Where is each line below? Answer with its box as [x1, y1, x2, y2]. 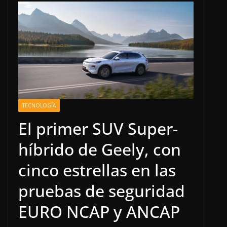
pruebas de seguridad [18, 180, 185, 202]
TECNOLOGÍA [22, 102, 56, 109]
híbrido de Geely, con [18, 138, 181, 161]
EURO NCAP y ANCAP [18, 201, 184, 223]
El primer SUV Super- [18, 118, 178, 140]
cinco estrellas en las [18, 159, 176, 181]
